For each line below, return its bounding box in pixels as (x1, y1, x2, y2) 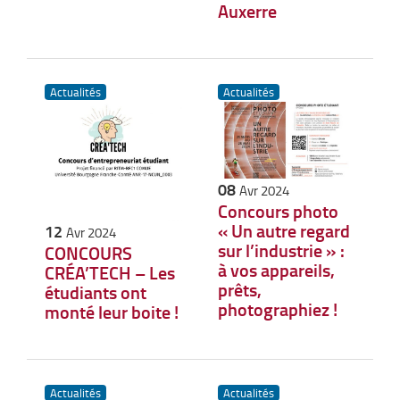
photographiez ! (217, 296, 337, 322)
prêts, (217, 277, 262, 303)
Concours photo (217, 198, 338, 224)
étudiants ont (45, 279, 146, 305)
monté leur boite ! (45, 299, 179, 325)
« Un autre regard (217, 218, 350, 244)
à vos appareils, (217, 257, 335, 283)
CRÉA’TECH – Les (45, 260, 175, 286)
